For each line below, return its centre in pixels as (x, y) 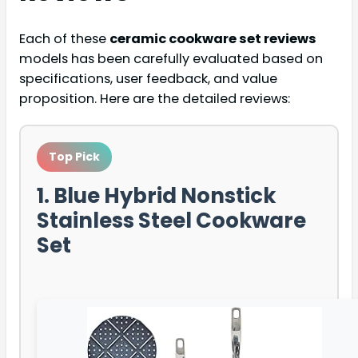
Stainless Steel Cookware (171, 220)
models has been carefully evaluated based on (171, 58)
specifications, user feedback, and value (148, 78)
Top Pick (74, 156)
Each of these (64, 38)
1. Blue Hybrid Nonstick (156, 195)
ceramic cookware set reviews (213, 38)
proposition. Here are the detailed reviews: (155, 98)
